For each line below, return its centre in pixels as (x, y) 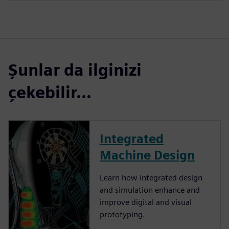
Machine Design (147, 155)
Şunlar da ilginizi (75, 70)
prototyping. (122, 215)
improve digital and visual (146, 202)
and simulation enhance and (150, 190)
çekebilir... (50, 93)
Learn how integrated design (151, 178)
